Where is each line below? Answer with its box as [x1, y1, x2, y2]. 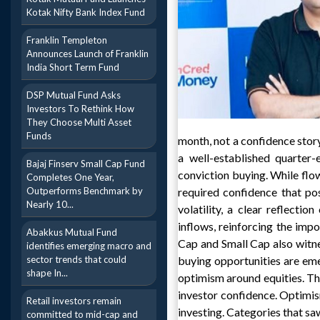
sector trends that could [26, 254, 126, 265]
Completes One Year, [26, 171, 114, 183]
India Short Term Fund [26, 61, 119, 73]
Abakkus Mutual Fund [26, 226, 117, 238]
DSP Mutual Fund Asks [26, 89, 121, 101]
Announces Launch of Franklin [26, 48, 149, 59]
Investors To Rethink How [26, 103, 134, 114]
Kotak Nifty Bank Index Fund [26, 6, 145, 18]
